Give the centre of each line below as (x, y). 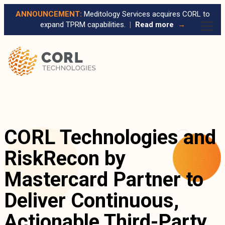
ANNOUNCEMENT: (48, 14)
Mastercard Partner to (104, 180)
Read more (156, 25)
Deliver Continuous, (91, 201)
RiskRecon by (65, 159)
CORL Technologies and (110, 138)
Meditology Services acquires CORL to (147, 14)
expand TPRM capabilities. (83, 25)
